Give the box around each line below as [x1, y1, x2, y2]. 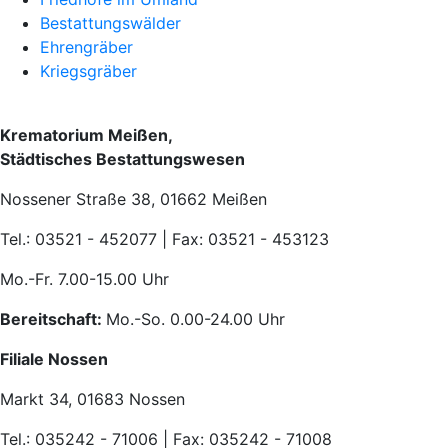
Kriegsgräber [40, 61, 137, 81]
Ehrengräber [40, 37, 133, 57]
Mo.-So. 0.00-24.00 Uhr [106, 309, 285, 329]
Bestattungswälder [40, 13, 181, 33]
